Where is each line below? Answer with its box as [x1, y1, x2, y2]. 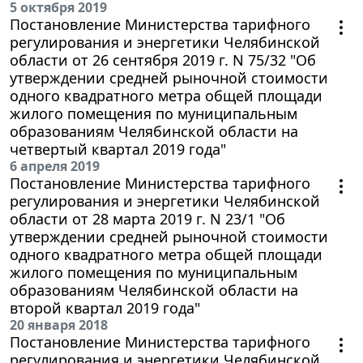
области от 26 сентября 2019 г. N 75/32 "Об [10, 49, 316, 70]
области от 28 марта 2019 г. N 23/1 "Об [10, 208, 285, 228]
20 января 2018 [10, 315, 108, 334]
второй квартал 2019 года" [10, 297, 200, 318]
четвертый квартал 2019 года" [10, 139, 226, 159]
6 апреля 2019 [10, 156, 100, 175]
